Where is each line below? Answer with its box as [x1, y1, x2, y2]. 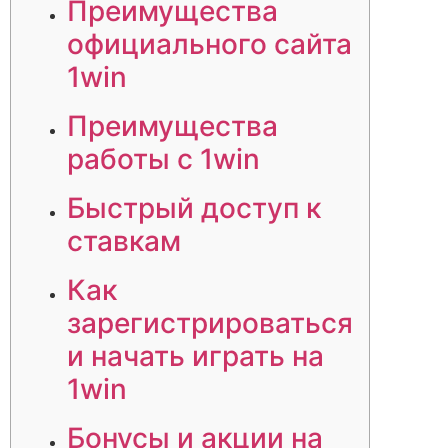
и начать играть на [67, 339, 324, 374]
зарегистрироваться [67, 306, 353, 341]
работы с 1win [67, 142, 260, 177]
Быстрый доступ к [67, 191, 321, 226]
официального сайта [67, 27, 352, 62]
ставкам [67, 224, 181, 259]
